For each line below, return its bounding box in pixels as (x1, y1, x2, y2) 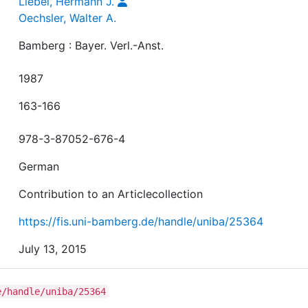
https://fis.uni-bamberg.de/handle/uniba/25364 (19, 214, 264, 228)
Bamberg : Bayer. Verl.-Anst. (19, 38, 164, 52)
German (19, 159, 60, 173)
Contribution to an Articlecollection (19, 186, 203, 201)
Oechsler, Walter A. (19, 10, 117, 25)
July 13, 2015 (19, 241, 87, 256)
